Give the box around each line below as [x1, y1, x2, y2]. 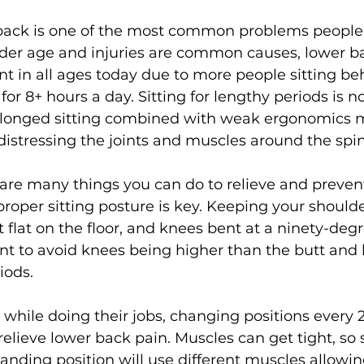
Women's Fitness [161, 44, 258, 59]
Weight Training [36, 44, 128, 59]
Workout [291, 44, 341, 59]
